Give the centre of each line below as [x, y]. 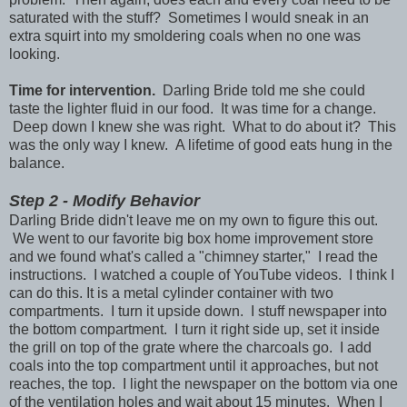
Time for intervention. [82, 90]
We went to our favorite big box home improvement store [191, 238]
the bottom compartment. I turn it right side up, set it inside [194, 329]
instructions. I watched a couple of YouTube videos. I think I [202, 274]
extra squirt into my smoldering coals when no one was [185, 35]
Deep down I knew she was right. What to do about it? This [203, 126]
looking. [35, 54]
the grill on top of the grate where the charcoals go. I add [190, 347]
